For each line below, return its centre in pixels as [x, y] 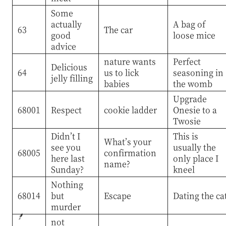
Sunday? [67, 169]
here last [68, 158]
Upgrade [190, 98]
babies [117, 83]
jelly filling [72, 78]
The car [118, 29]
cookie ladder [130, 109]
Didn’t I [65, 136]
